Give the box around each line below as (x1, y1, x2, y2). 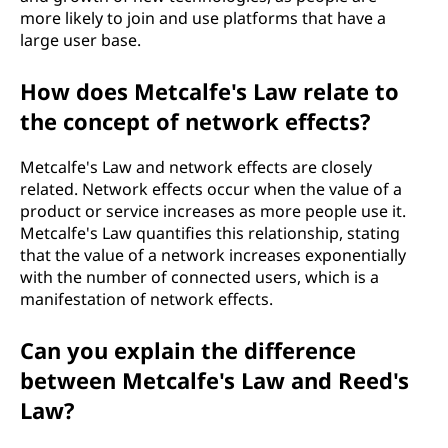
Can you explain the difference (20, 335, 356, 365)
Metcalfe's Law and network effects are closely (20, 156, 372, 178)
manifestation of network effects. (20, 288, 273, 310)
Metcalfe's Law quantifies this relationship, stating (20, 222, 400, 244)
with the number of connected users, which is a (20, 266, 379, 288)
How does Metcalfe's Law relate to (20, 76, 399, 106)
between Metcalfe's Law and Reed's (20, 365, 409, 395)
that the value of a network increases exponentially (20, 244, 406, 266)
